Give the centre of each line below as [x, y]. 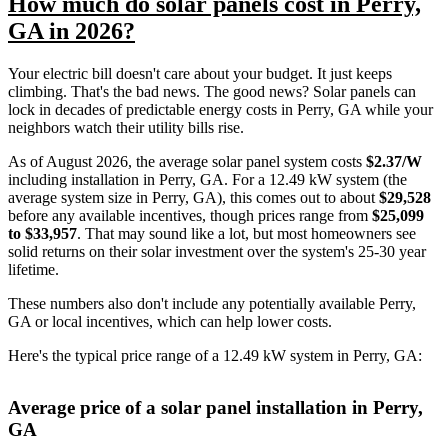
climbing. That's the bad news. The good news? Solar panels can [212, 91]
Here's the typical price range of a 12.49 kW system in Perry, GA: [215, 355]
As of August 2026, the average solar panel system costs [187, 161]
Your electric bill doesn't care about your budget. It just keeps [200, 73]
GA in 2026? [71, 30]
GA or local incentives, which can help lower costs [168, 321]
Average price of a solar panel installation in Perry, [215, 407]
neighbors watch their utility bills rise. [126, 127]
